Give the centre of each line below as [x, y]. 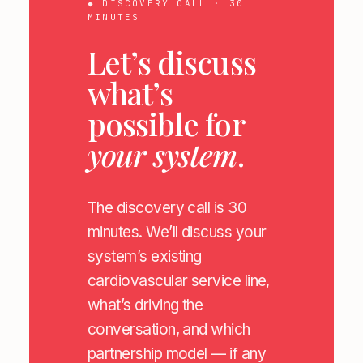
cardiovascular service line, [179, 281]
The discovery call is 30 [167, 208]
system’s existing [145, 256]
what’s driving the [145, 305]
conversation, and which [169, 329]
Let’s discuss [172, 62]
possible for [166, 124]
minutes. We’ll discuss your [177, 232]
